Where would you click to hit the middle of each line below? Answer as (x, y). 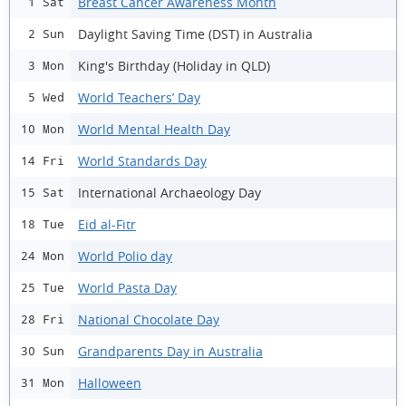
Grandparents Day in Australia (170, 351)
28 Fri (43, 319)
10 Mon (43, 129)
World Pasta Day (127, 287)
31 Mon (43, 383)
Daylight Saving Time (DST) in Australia (195, 34)
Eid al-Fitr (107, 224)
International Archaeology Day (169, 192)
